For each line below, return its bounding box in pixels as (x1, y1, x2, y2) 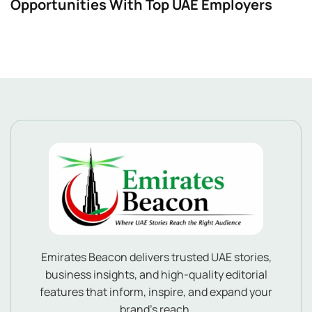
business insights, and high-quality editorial (45, 266, 267, 282)
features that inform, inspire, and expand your (40, 283, 272, 299)
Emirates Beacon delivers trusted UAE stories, (40, 249, 272, 265)
